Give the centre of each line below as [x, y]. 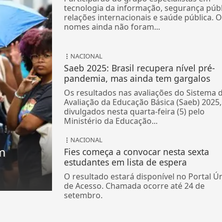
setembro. [83, 195]
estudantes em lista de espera [125, 162]
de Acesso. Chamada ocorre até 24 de [134, 186]
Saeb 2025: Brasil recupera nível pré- [139, 68]
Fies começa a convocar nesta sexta [136, 152]
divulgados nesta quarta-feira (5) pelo [134, 112]
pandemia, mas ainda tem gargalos [137, 79]
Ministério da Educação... [111, 121]
